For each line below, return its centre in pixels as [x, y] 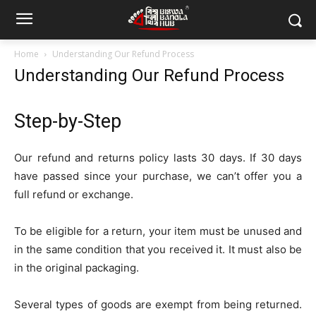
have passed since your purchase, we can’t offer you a [158, 176]
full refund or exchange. [74, 194]
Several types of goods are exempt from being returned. [158, 304]
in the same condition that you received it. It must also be [158, 249]
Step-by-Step [68, 121]
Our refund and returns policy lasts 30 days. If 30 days [158, 158]
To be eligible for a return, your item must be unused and [158, 231]
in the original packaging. [77, 268]
